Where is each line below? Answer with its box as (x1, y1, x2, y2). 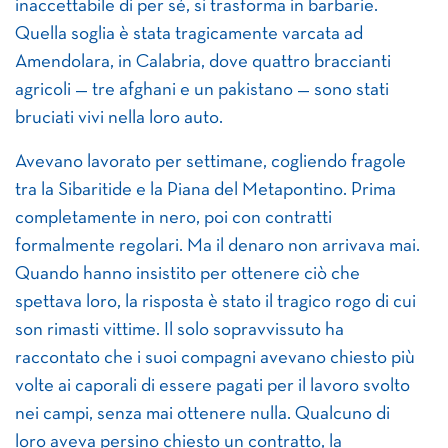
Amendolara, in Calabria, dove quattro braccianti (15, 54, 391, 72)
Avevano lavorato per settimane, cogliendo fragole (15, 154, 406, 172)
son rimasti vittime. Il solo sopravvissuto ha (15, 322, 344, 340)
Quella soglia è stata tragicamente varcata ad (15, 26, 363, 44)
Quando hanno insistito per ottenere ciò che (15, 266, 360, 284)
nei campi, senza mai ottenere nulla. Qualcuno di (15, 406, 390, 424)
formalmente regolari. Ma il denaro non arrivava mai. (15, 238, 420, 256)
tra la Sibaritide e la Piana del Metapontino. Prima (15, 182, 396, 200)
